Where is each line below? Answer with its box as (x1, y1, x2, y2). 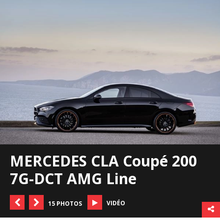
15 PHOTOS (48, 199, 82, 208)
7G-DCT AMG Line (10, 168, 137, 189)
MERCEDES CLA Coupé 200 (10, 151, 197, 171)
